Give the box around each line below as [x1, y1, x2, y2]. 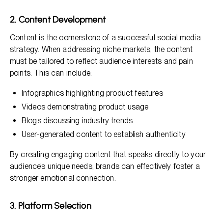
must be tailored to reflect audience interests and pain [10, 56, 193, 66]
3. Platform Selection [10, 200, 91, 211]
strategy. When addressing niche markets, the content [10, 45, 193, 54]
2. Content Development [10, 14, 106, 25]
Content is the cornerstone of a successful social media [10, 33, 201, 42]
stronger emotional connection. [10, 173, 116, 183]
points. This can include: [10, 68, 92, 78]
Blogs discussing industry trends [22, 116, 133, 125]
